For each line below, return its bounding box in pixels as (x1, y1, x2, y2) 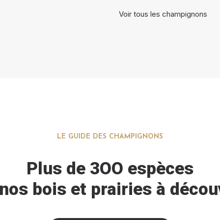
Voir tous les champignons (119, 9, 207, 19)
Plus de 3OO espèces (27, 159, 193, 179)
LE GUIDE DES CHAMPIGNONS (57, 133, 163, 140)
